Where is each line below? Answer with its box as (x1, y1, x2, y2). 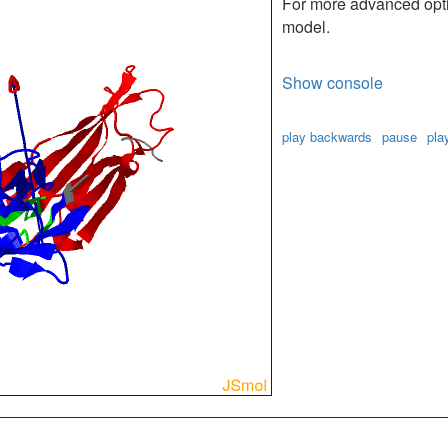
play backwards (281, 127, 372, 147)
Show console (281, 71, 383, 95)
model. (281, 15, 330, 39)
